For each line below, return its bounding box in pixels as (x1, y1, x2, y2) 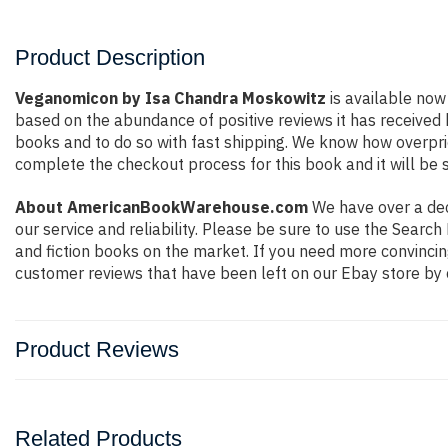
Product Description (15, 45, 205, 70)
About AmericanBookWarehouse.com (15, 197, 308, 217)
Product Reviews (15, 337, 179, 362)
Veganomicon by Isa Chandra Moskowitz (15, 88, 326, 108)
